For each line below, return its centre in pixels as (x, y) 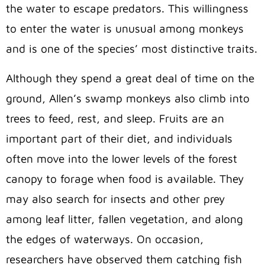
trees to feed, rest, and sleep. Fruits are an (115, 119)
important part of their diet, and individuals (119, 139)
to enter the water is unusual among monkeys (125, 29)
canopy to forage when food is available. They (125, 179)
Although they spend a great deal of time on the (130, 78)
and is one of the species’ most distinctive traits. (132, 49)
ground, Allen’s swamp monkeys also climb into (128, 98)
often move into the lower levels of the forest (122, 159)
